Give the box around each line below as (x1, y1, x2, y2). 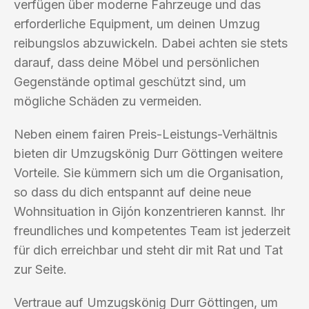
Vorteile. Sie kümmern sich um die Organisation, (14, 165, 283, 180)
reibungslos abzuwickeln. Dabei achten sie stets (14, 35, 288, 50)
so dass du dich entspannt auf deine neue (14, 184, 251, 199)
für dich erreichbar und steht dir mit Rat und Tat (14, 242, 283, 257)
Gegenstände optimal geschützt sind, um (14, 74, 246, 89)
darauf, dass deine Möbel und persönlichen (14, 54, 259, 70)
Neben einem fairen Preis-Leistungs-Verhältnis (14, 126, 277, 141)
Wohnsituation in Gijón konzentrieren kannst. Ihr (14, 203, 285, 219)
